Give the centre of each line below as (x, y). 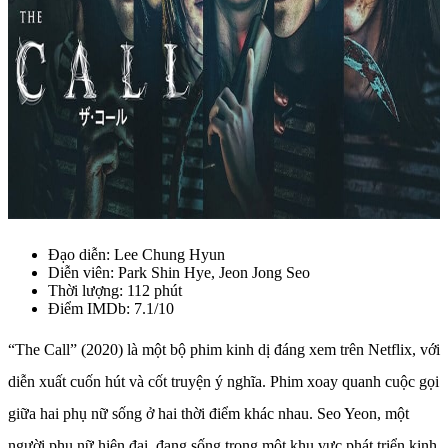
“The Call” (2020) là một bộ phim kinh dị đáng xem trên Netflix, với (224, 350)
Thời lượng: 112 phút (115, 291)
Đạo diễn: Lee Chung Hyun (136, 255)
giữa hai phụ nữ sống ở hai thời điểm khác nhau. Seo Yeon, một (208, 414)
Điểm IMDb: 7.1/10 (111, 309)
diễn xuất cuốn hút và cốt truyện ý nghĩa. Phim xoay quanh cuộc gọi (223, 382)
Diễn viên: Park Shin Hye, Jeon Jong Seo (179, 273)
